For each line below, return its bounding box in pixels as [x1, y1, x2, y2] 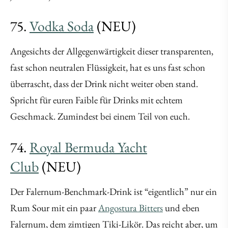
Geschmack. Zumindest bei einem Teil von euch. [10, 110, 190, 123]
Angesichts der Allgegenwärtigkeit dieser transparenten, [10, 45, 213, 58]
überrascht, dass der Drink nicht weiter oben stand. [10, 77, 198, 91]
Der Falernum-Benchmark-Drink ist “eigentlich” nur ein [10, 185, 217, 198]
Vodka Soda [30, 17, 94, 36]
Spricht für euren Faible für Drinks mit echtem [10, 94, 183, 107]
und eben [163, 202, 199, 215]
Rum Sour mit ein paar [10, 202, 98, 215]
